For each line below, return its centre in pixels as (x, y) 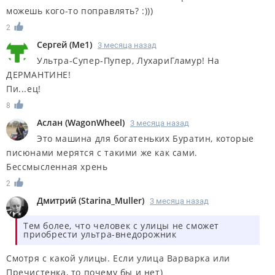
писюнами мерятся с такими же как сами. (102, 153)
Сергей (52, 45)
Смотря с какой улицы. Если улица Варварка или (118, 258)
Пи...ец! (24, 89)
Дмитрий (56, 200)
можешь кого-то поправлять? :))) (80, 11)
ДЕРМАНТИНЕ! (39, 75)
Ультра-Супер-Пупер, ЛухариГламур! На (128, 61)
